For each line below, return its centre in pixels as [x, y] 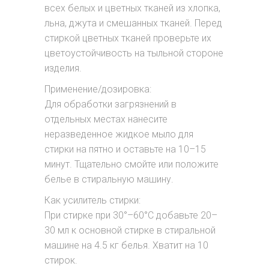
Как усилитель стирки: [92, 200]
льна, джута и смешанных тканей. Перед [133, 23]
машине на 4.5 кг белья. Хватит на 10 [126, 245]
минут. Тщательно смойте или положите [131, 164]
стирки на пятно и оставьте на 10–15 [125, 149]
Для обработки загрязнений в [110, 104]
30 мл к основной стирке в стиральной [130, 230]
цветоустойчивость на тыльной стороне [134, 53]
